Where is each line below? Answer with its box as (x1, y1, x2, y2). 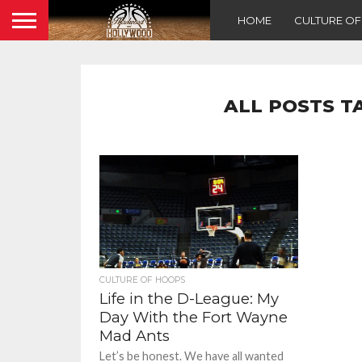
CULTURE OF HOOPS (99, 275, 186, 285)
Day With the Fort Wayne (99, 308, 288, 326)
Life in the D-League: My (99, 289, 280, 308)
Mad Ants (99, 326, 170, 345)
